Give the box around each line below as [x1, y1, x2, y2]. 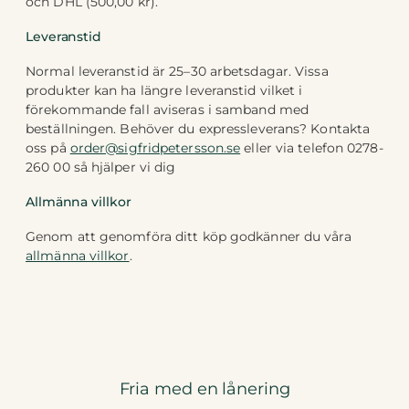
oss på [26, 140, 70, 157]
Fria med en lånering [119, 379, 290, 400]
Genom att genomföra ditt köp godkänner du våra [26, 228, 351, 246]
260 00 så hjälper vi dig [26, 159, 176, 176]
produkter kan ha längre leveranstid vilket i [26, 82, 303, 100]
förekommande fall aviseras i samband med [26, 101, 309, 119]
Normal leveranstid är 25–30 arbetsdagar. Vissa [26, 63, 329, 80]
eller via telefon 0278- [240, 140, 383, 157]
